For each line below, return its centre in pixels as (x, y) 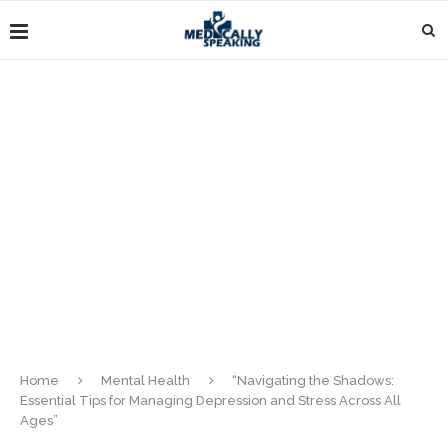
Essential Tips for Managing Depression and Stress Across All (210, 400)
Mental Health (145, 380)
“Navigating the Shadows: (313, 380)
